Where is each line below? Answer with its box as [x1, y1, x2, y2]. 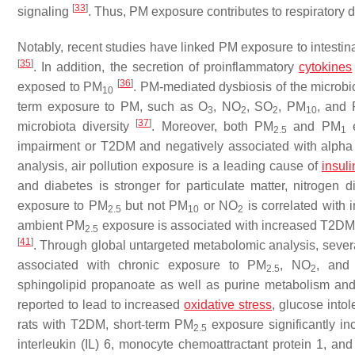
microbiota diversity [17, 120, 136, 133]
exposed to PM [17, 80, 103, 94]
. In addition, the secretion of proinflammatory [33, 60, 300, 74]
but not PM [120, 199, 189, 212]
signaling [17, 5, 72, 18]
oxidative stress [184, 298, 273, 311]
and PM [287, 120, 341, 133]
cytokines [299, 60, 353, 74]
